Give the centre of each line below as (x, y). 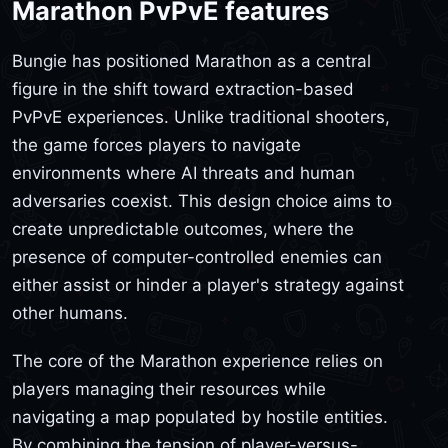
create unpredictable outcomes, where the (183, 229)
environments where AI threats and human (183, 173)
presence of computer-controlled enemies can (197, 257)
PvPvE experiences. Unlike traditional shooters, (201, 117)
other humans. (70, 313)
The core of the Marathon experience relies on (197, 360)
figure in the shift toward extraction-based (183, 89)
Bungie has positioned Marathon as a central (191, 61)
